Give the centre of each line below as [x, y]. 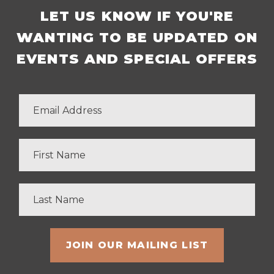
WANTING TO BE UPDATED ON [137, 38]
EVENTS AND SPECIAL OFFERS [137, 59]
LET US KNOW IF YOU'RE [137, 17]
